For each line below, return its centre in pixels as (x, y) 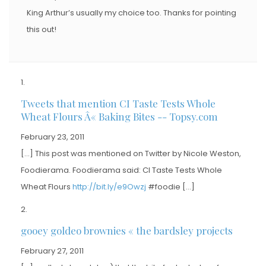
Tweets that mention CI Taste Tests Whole (118, 103)
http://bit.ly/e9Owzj (109, 186)
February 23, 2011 (53, 137)
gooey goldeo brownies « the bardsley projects (127, 230)
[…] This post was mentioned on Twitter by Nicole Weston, (131, 153)
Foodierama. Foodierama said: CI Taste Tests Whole (121, 170)
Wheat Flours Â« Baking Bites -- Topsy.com (119, 116)
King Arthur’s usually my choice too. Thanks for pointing (132, 12)
